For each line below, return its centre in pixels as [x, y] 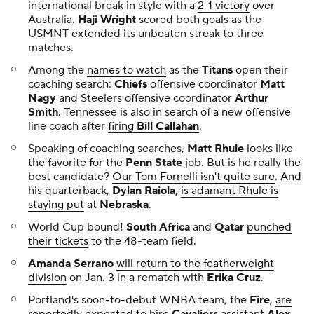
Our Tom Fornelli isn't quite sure [193, 176]
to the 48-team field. [142, 241]
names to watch [127, 70]
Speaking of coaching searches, [108, 148]
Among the [57, 70]
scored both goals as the [199, 19]
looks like [268, 148]
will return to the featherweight [195, 263]
